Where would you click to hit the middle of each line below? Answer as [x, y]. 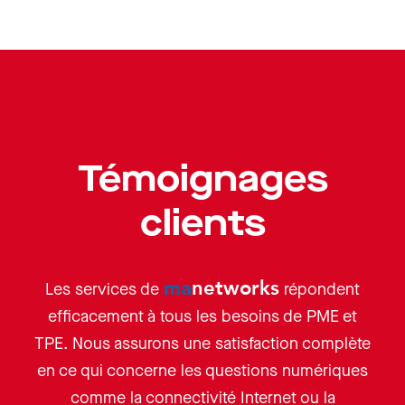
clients [202, 225]
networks [235, 289]
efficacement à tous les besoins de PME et [202, 317]
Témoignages [202, 180]
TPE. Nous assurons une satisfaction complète [202, 344]
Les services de [104, 290]
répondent [320, 290]
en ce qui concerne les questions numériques [202, 372]
